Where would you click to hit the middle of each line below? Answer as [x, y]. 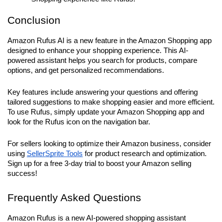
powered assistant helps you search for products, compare [102, 61]
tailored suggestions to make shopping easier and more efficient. [111, 102]
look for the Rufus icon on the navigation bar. [80, 122]
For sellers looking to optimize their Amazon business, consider [109, 144]
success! [22, 174]
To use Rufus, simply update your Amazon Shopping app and [106, 112]
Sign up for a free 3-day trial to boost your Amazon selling [99, 164]
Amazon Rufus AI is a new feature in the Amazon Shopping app [110, 41]
